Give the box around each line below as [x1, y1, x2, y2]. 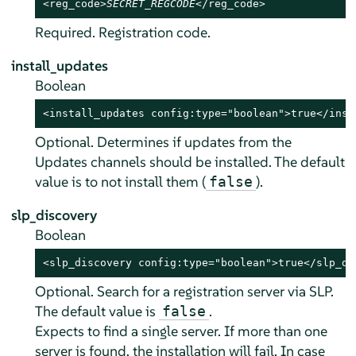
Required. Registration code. [34, 22, 211, 41]
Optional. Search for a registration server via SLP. [34, 281, 334, 300]
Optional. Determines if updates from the [34, 132, 292, 151]
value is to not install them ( [34, 172, 206, 191]
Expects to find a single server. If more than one [34, 321, 327, 340]
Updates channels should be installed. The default [34, 152, 345, 171]
